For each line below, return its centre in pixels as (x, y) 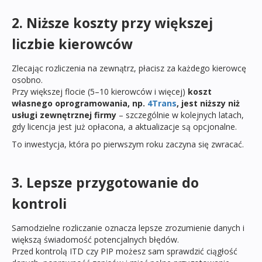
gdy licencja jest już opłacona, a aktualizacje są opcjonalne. (124, 127)
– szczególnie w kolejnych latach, (180, 115)
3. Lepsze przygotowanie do (105, 182)
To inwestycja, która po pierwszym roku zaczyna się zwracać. (128, 144)
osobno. (27, 80)
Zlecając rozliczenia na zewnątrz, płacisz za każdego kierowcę (129, 68)
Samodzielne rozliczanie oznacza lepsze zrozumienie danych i (128, 227)
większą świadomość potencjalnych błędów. (95, 239)
